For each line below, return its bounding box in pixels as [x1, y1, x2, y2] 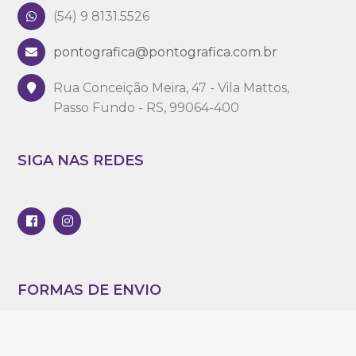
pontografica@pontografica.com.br [53, 44, 278, 60]
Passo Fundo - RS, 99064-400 [53, 100, 240, 115]
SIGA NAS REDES [17, 152, 145, 169]
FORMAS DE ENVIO [17, 281, 162, 299]
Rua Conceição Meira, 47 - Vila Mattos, [53, 80, 290, 95]
